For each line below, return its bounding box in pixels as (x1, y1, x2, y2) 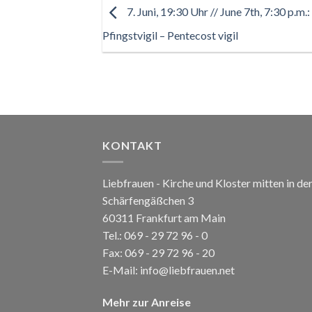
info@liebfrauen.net (140, 263, 235, 277)
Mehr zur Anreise (102, 295, 191, 309)
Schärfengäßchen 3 (102, 194, 194, 208)
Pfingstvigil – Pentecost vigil (102, 28, 238, 42)
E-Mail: (102, 263, 140, 277)
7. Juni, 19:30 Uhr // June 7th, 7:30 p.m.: (125, 4, 310, 18)
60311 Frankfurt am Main (102, 211, 226, 225)
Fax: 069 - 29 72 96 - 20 (102, 246, 214, 260)
